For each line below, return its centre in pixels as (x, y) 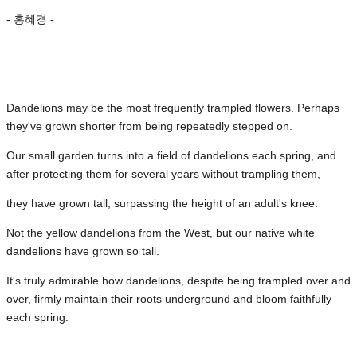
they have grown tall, (60, 203)
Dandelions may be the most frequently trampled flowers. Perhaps (173, 107)
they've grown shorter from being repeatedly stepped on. (149, 126)
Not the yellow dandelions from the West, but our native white (161, 232)
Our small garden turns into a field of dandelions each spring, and (171, 155)
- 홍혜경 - (30, 19)
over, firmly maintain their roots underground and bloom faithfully (169, 298)
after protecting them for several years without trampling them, (163, 173)
